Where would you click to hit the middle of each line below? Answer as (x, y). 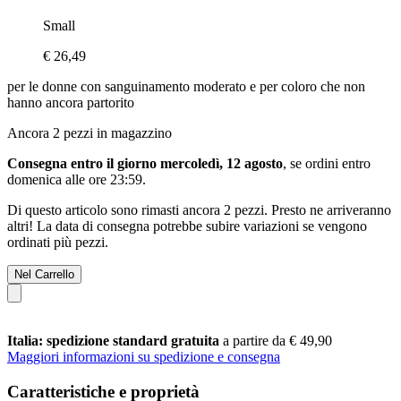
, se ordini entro (327, 163)
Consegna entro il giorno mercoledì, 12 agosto (145, 163)
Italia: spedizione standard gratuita (115, 340)
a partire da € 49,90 (277, 340)
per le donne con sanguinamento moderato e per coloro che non (186, 86)
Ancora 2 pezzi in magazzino (90, 132)
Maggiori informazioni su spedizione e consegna (144, 356)
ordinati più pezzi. (58, 242)
